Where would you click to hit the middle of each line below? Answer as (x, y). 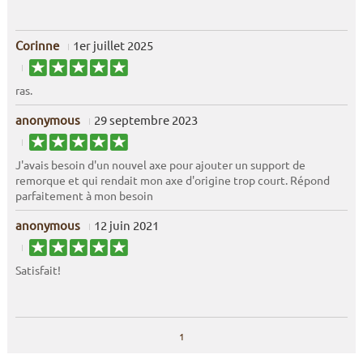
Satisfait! (38, 270)
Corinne (37, 45)
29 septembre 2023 (145, 120)
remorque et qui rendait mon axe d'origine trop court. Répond (172, 180)
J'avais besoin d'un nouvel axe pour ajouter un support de (160, 165)
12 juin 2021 (126, 225)
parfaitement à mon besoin (84, 196)
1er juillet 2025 (113, 45)
